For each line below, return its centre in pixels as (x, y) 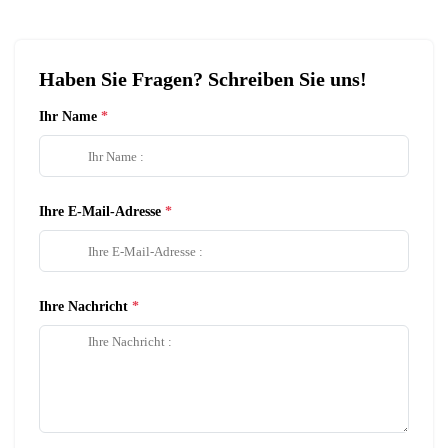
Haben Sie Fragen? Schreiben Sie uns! (203, 79)
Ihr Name (68, 116)
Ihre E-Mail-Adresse (100, 211)
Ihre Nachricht (83, 306)
